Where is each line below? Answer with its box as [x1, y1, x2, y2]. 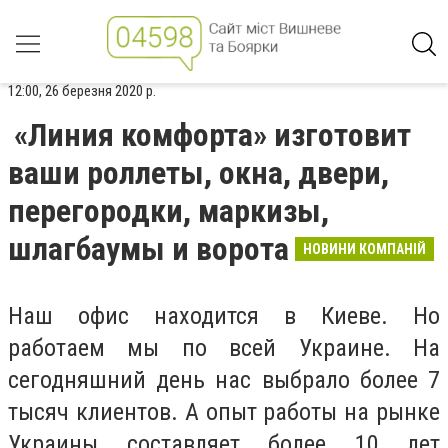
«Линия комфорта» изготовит [14, 116, 411, 154]
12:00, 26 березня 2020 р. [8, 82, 156, 100]
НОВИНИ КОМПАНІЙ [303, 241, 426, 257]
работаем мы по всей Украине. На [8, 334, 440, 362]
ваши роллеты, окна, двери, [8, 154, 389, 192]
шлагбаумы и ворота [8, 230, 289, 268]
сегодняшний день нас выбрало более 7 [8, 366, 440, 394]
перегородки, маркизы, [8, 192, 329, 230]
